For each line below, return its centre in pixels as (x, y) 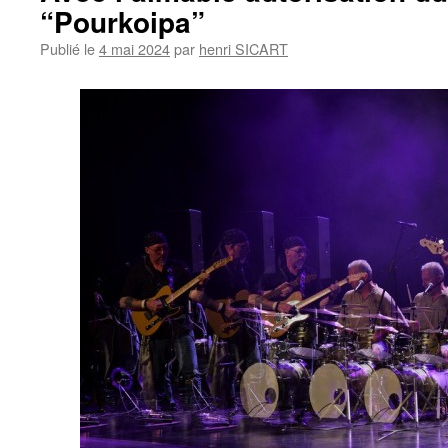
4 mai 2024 (134, 48)
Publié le (67, 48)
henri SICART (243, 48)
